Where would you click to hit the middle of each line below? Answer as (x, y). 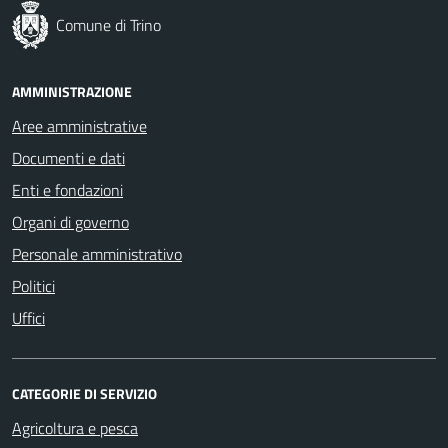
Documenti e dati (68, 157)
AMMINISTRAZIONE (72, 91)
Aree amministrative (79, 125)
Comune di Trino (108, 24)
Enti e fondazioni (67, 189)
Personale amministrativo (97, 253)
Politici (33, 285)
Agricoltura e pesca (75, 427)
